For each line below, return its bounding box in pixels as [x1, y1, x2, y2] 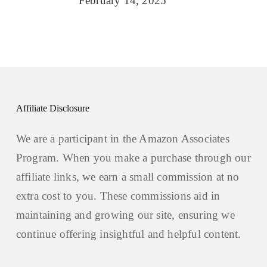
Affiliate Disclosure [15, 103, 89, 114]
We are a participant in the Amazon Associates [15, 132, 229, 145]
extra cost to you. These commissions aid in [15, 190, 221, 203]
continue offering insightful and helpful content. [15, 228, 241, 241]
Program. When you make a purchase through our [15, 151, 251, 164]
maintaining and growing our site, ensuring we [15, 209, 235, 222]
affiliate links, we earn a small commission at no [15, 170, 240, 184]
